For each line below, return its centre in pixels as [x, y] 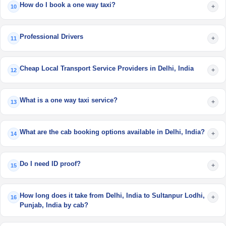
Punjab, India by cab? [54, 205]
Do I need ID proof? [50, 164]
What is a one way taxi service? [69, 100]
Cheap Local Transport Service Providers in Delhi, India [107, 68]
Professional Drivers [51, 37]
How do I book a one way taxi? [68, 5]
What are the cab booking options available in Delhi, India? [112, 132]
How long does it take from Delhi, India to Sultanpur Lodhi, [112, 195]
